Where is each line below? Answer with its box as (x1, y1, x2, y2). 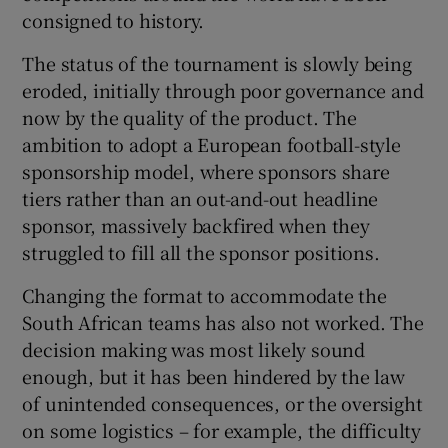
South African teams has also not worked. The (22, 309, 424, 336)
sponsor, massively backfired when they (22, 212, 370, 239)
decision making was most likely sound (22, 336, 366, 363)
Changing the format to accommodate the (22, 282, 387, 309)
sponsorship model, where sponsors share (22, 158, 390, 185)
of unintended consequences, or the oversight (22, 390, 423, 417)
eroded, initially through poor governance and (22, 77, 424, 104)
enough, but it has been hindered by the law (22, 363, 405, 390)
